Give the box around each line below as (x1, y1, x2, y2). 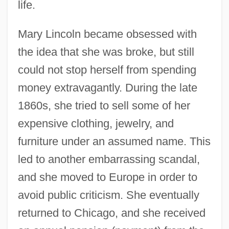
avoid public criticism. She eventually (17, 188, 199, 201)
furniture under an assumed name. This (17, 134, 211, 148)
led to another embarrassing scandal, (17, 152, 200, 166)
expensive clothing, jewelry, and (17, 117, 174, 130)
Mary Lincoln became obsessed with (17, 27, 197, 40)
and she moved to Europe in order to (17, 170, 197, 184)
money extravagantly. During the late (17, 81, 197, 94)
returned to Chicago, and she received (17, 206, 205, 219)
